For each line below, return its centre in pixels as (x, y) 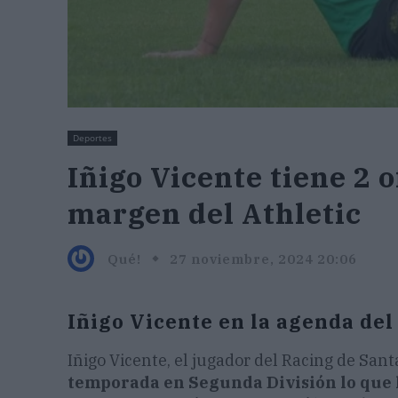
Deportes (92, 138)
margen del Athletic (215, 213)
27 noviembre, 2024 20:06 (263, 259)
